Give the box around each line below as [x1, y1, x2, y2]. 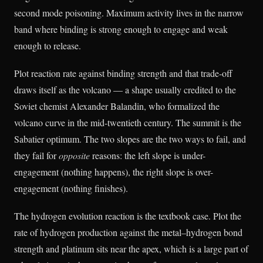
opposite [59, 149, 90, 161]
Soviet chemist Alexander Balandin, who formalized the [14, 99, 220, 112]
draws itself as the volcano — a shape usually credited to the [14, 83, 236, 96]
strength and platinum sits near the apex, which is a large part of [14, 242, 248, 255]
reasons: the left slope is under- [90, 149, 205, 161]
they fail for [14, 149, 59, 161]
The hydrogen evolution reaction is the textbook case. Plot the [14, 209, 241, 222]
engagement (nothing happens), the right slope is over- [14, 165, 213, 178]
